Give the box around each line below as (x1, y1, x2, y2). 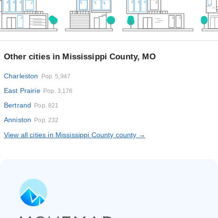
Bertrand (4, 101, 32, 109)
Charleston (4, 72, 38, 80)
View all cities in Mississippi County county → (4, 131, 145, 139)
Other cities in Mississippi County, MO (4, 52, 156, 61)
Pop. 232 (34, 117, 59, 124)
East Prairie (4, 87, 40, 94)
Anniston (4, 116, 32, 124)
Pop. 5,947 (41, 73, 71, 80)
